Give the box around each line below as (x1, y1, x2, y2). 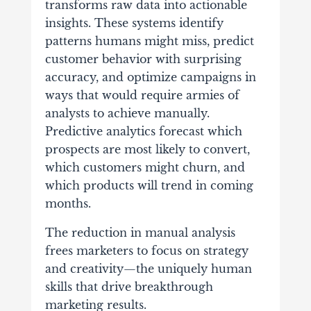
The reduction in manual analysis (44, 226, 235, 240)
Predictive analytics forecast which (44, 124, 242, 139)
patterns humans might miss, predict (44, 34, 254, 49)
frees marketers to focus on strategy (44, 244, 249, 258)
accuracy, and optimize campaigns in (44, 70, 256, 85)
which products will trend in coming (44, 178, 253, 193)
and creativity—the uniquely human (44, 262, 252, 276)
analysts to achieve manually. (44, 106, 210, 121)
